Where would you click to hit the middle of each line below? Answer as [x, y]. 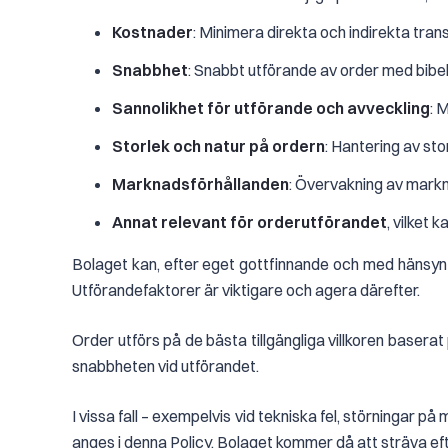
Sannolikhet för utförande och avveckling [271, 108]
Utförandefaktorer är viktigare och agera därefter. [246, 290]
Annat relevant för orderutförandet [249, 222]
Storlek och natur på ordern [218, 146]
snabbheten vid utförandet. [165, 366]
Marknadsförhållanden [200, 184]
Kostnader [152, 32]
